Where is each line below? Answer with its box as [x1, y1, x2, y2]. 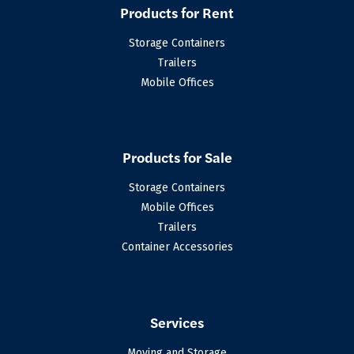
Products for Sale [122, 147, 232, 168]
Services [150, 311, 204, 332]
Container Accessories [121, 240, 233, 254]
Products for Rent [120, 2, 234, 23]
